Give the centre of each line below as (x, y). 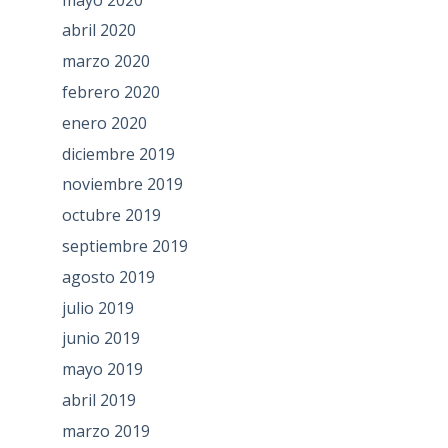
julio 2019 (97, 307)
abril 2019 (98, 399)
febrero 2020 (110, 91)
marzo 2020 (105, 61)
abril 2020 (98, 30)
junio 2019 (100, 338)
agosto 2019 (108, 276)
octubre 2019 (111, 215)
